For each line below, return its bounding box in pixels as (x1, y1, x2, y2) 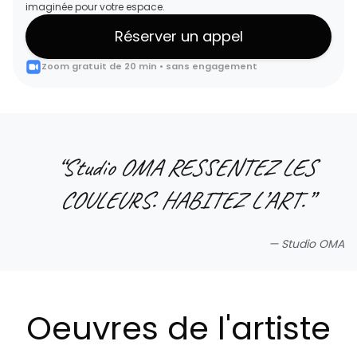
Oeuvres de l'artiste (26, 305, 331, 351)
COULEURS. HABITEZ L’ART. (59, 184, 304, 215)
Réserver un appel (114, 25, 243, 46)
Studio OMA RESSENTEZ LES (61, 151, 315, 182)
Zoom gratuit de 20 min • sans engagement (41, 60, 257, 73)
